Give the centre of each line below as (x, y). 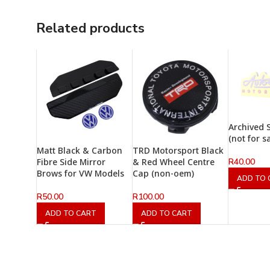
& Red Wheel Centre (174, 162)
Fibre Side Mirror (71, 162)
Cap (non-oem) (164, 174)
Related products (90, 28)
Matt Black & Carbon (80, 151)
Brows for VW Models (80, 174)
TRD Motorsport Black (178, 151)
